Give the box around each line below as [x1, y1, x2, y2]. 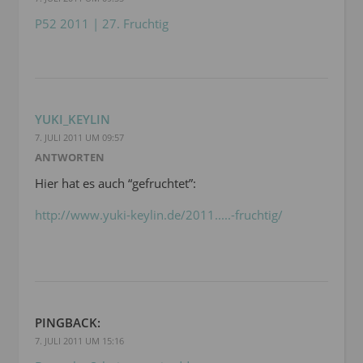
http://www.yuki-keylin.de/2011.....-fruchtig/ [35, 207, 283, 224]
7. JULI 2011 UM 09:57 [35, 131, 124, 144]
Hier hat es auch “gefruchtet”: [35, 175, 196, 192]
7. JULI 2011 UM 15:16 [35, 335, 124, 348]
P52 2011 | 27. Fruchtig [35, 15, 169, 32]
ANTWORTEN [35, 150, 105, 165]
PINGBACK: [35, 314, 100, 331]
